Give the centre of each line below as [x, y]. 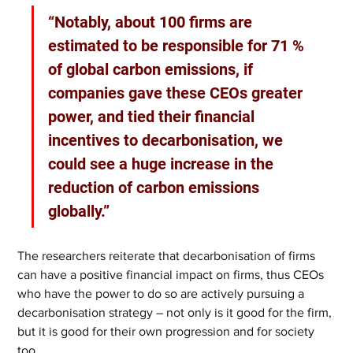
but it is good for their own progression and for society [168, 331]
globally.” [79, 211]
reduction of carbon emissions [156, 188]
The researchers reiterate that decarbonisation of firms [168, 256]
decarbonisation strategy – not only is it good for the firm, [176, 312]
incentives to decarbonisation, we [168, 140]
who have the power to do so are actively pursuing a [163, 294]
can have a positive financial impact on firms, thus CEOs [173, 275]
